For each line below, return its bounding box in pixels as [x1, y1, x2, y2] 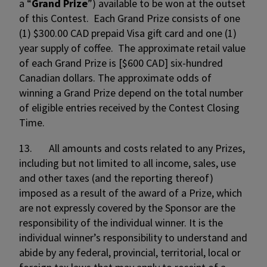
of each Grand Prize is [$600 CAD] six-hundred [19, 56, 223, 70]
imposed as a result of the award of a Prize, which [19, 186, 242, 200]
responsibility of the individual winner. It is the [19, 216, 223, 229]
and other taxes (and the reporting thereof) [19, 171, 213, 185]
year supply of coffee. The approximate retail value [19, 41, 246, 55]
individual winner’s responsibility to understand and [19, 231, 247, 244]
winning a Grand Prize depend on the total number [19, 86, 243, 100]
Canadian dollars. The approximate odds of [19, 71, 212, 85]
